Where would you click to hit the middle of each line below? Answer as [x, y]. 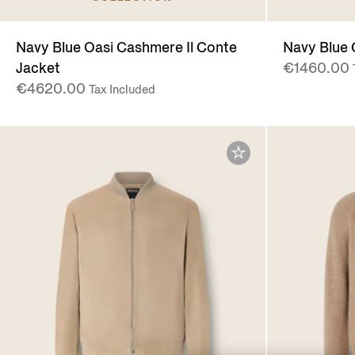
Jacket [38, 69]
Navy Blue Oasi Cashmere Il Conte [126, 48]
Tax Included [122, 90]
